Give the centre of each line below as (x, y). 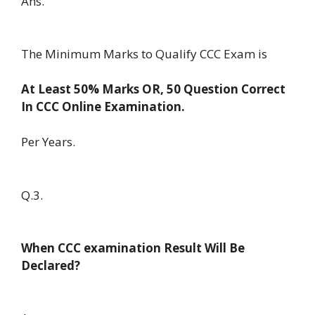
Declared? (51, 265)
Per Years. (48, 142)
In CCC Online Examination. (103, 107)
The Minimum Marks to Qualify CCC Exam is (144, 54)
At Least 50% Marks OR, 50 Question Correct (153, 89)
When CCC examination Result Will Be (133, 247)
